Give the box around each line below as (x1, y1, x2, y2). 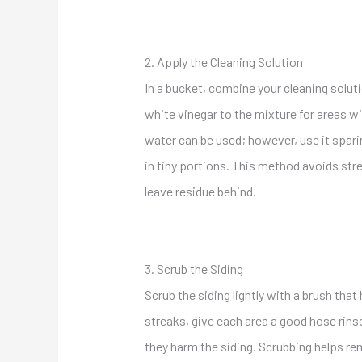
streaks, (144, 313, 192, 329)
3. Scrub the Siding (144, 261, 243, 277)
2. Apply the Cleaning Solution (144, 54, 303, 70)
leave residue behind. (144, 183, 256, 200)
